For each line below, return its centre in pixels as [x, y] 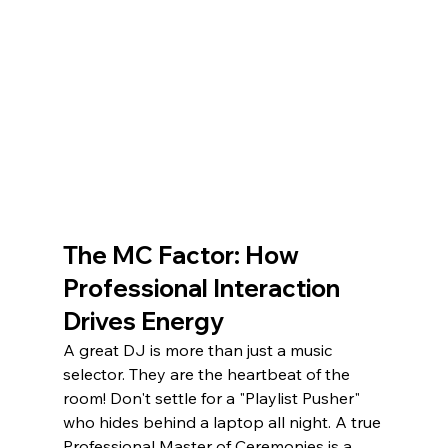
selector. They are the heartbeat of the [208, 374]
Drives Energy [143, 321]
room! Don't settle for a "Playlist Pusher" [213, 398]
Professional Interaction [203, 288]
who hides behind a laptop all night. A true [223, 422]
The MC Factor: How [183, 255]
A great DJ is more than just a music [199, 350]
